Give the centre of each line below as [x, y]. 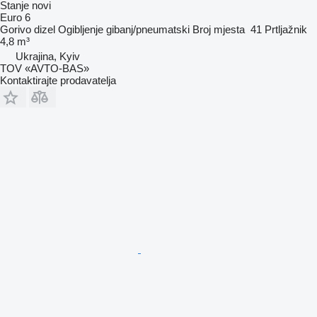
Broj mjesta [219, 29]
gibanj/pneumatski [148, 29]
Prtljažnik [286, 29]
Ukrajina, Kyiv [48, 56]
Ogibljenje [81, 29]
